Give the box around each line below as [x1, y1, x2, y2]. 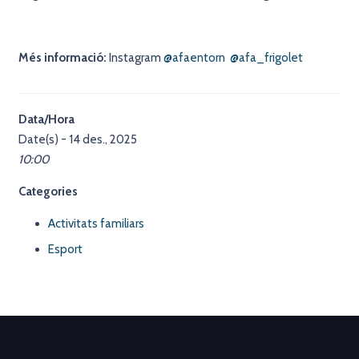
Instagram [106, 50, 163, 65]
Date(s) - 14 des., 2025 [18, 131, 137, 147]
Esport [48, 242, 83, 256]
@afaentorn [163, 50, 225, 65]
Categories [18, 184, 78, 199]
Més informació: [18, 50, 107, 65]
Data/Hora [18, 111, 75, 127]
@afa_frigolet [229, 50, 303, 65]
